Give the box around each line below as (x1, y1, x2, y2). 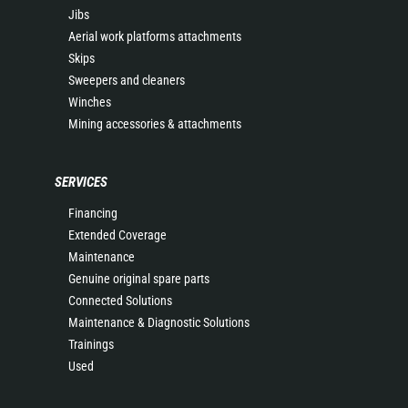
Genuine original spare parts (68, 271, 209, 286)
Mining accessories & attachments (68, 117, 241, 131)
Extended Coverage (68, 228, 167, 242)
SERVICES (55, 174, 107, 190)
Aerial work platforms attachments (68, 29, 241, 44)
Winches (68, 95, 111, 109)
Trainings (68, 337, 114, 352)
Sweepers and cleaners (68, 73, 185, 87)
